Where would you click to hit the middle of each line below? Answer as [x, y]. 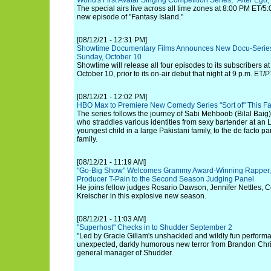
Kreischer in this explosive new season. [142, 196]
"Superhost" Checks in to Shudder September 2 [155, 227]
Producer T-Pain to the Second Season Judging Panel [165, 179]
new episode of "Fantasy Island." [130, 17]
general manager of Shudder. [125, 253]
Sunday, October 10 [109, 57]
